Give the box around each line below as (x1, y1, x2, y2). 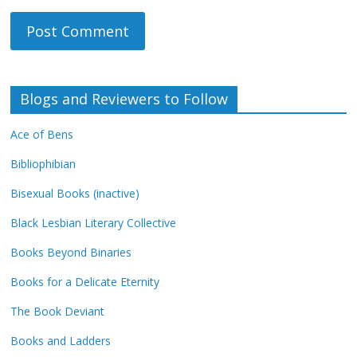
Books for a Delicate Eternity (10, 274, 160, 290)
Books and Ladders (10, 333, 112, 349)
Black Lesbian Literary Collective (10, 215, 177, 231)
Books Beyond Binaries (10, 245, 132, 261)
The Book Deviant (10, 304, 105, 320)
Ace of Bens (10, 127, 74, 143)
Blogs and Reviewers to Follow (20, 89, 229, 109)
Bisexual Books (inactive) (10, 186, 140, 202)
